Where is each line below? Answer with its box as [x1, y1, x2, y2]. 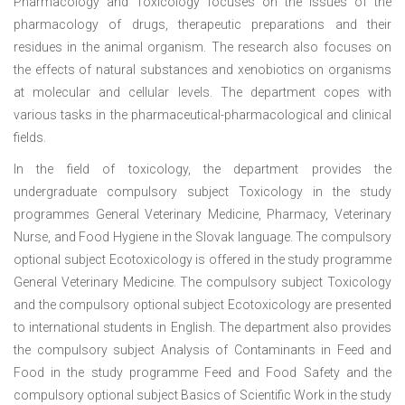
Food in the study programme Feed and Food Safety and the [14, 365, 391, 381]
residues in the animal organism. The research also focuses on [14, 40, 391, 55]
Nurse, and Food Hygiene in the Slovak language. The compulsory [14, 230, 391, 245]
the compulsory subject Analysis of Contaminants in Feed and [14, 343, 391, 358]
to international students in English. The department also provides [14, 320, 391, 335]
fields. [14, 130, 46, 146]
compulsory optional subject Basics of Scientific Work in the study [14, 388, 391, 403]
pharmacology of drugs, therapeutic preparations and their [14, 17, 391, 33]
